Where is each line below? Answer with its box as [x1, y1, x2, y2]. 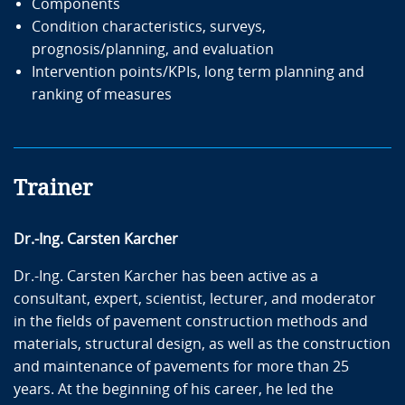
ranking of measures [32, 85, 172, 103]
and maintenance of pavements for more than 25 [14, 357, 349, 375]
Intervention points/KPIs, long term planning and [32, 62, 364, 80]
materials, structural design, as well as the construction [14, 334, 391, 353]
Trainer [14, 174, 92, 201]
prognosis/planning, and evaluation [32, 40, 274, 58]
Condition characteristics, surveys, [32, 17, 266, 35]
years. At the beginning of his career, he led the [14, 380, 334, 398]
